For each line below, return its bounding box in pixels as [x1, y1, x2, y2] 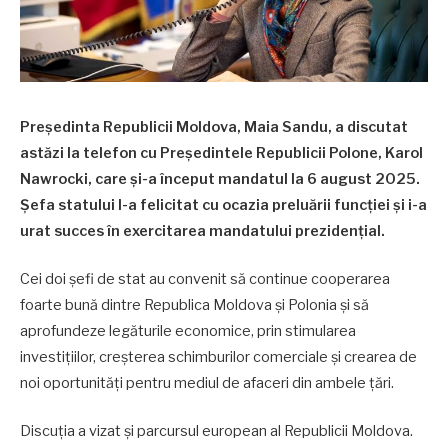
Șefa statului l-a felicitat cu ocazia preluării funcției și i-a [20, 196, 427, 214]
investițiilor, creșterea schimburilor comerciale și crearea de [20, 348, 417, 367]
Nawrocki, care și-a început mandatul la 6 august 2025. [20, 170, 420, 188]
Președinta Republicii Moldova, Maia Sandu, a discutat [20, 118, 408, 136]
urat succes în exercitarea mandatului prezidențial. [20, 222, 385, 240]
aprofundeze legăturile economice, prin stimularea [20, 322, 356, 341]
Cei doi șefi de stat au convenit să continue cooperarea [20, 270, 390, 289]
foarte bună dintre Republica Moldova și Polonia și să [20, 296, 369, 315]
